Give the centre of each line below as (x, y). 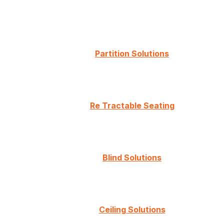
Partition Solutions (132, 53)
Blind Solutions (132, 157)
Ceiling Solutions (132, 209)
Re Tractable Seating (132, 105)
